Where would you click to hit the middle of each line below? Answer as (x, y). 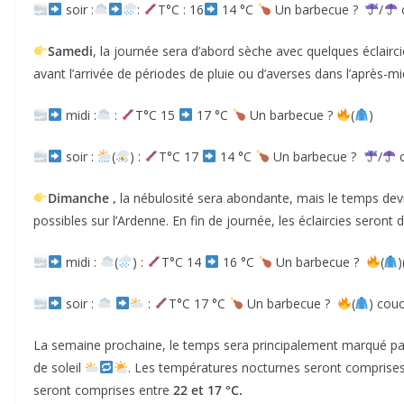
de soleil (59, 367)
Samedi (70, 50)
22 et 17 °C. (208, 390)
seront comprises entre (103, 390)
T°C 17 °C (198, 303)
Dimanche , (83, 197)
